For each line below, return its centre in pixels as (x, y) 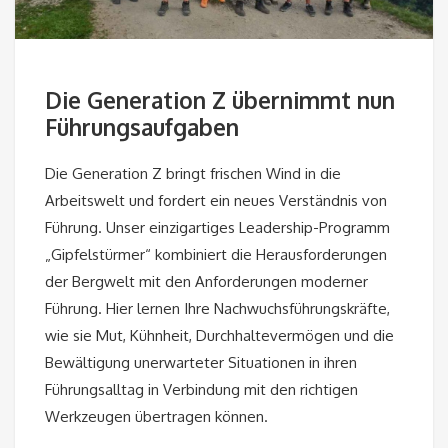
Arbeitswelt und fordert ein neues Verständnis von (216, 200)
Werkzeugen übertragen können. (156, 416)
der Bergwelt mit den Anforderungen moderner (206, 281)
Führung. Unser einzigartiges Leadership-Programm (217, 227)
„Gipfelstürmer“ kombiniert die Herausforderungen (216, 254)
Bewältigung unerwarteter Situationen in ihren (201, 362)
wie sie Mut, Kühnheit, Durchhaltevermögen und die (219, 335)
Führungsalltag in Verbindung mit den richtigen (201, 389)
